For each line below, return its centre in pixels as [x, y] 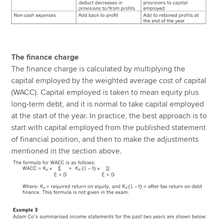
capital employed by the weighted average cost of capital [109, 81]
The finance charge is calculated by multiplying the [99, 69]
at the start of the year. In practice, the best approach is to [109, 116]
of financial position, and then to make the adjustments [105, 140]
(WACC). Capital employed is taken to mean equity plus [105, 93]
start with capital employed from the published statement [109, 128]
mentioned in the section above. [67, 151]
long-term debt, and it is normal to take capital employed [108, 104]
